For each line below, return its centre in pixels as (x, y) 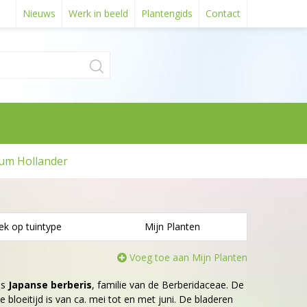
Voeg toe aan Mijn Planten (188, 257)
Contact (223, 13)
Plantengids (167, 13)
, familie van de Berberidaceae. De (168, 285)
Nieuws (39, 13)
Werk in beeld (98, 13)
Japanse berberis (50, 285)
